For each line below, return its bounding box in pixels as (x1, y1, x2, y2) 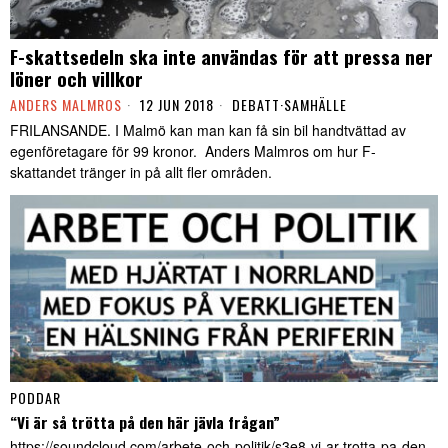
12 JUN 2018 (136, 94, 214, 116)
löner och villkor (10, 64, 143, 93)
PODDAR (10, 386, 61, 408)
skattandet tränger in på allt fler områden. (10, 162, 272, 183)
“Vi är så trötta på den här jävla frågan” (10, 410, 280, 433)
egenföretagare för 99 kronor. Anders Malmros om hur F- (10, 141, 376, 162)
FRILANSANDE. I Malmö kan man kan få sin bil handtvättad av (10, 120, 406, 141)
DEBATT (232, 94, 280, 116)
